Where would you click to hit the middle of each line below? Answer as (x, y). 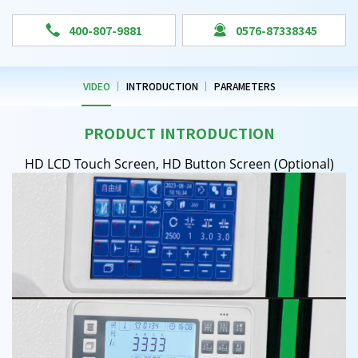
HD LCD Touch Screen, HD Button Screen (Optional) (179, 164)
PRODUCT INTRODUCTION (179, 133)
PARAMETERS (245, 86)
